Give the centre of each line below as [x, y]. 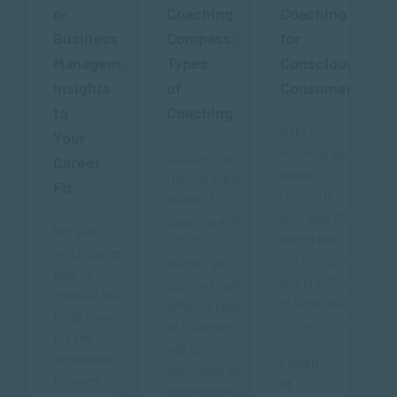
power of [191, 200]
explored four [202, 285]
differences [83, 359]
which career [87, 253]
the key [72, 338]
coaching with [204, 221]
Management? [103, 63]
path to [73, 274]
